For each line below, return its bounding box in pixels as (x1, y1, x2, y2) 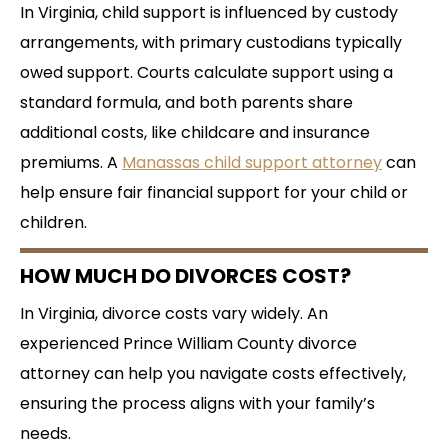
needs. (20, 421, 71, 445)
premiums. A (20, 150, 122, 174)
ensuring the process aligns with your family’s (20, 391, 375, 415)
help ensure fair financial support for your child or (20, 180, 408, 204)
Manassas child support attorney (122, 150, 382, 174)
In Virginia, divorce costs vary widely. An (20, 301, 328, 325)
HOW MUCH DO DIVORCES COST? (20, 261, 351, 290)
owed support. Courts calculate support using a (20, 60, 393, 84)
